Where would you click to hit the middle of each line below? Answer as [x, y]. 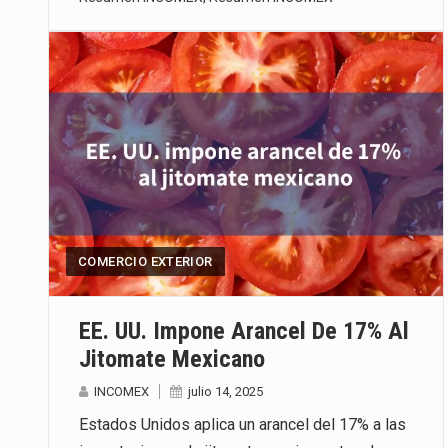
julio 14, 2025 [225, 391]
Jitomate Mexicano [172, 358]
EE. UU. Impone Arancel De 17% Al [244, 330]
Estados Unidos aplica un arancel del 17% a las [242, 424]
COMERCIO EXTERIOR [145, 261]
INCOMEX [121, 391]
